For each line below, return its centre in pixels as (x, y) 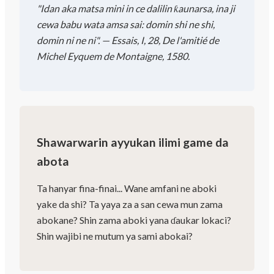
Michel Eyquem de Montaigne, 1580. (113, 56)
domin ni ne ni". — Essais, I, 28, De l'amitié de (128, 40)
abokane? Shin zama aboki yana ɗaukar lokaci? (134, 220)
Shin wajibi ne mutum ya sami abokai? (115, 235)
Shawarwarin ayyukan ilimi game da (133, 142)
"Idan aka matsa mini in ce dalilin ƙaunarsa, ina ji (136, 8)
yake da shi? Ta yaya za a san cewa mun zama (130, 204)
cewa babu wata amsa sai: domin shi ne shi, (126, 24)
